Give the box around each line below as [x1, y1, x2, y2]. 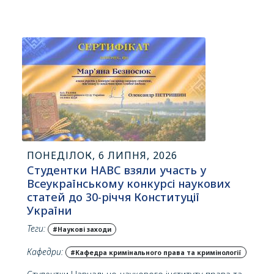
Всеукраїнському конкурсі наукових [27, 176, 231, 191]
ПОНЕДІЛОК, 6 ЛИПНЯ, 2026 [27, 149, 177, 162]
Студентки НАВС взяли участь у [27, 163, 206, 177]
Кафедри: [27, 245, 63, 257]
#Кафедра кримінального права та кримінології [70, 248, 242, 257]
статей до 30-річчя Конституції [27, 190, 199, 204]
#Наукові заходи [52, 225, 111, 234]
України [27, 203, 72, 218]
